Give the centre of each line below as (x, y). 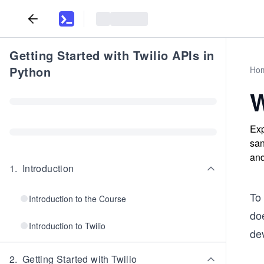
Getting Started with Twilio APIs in (112, 55)
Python (30, 72)
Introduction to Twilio (67, 226)
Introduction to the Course (77, 199)
